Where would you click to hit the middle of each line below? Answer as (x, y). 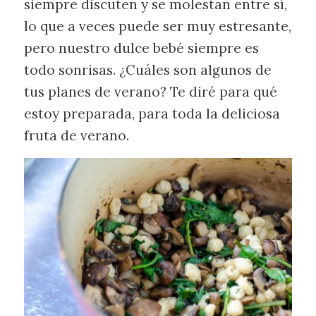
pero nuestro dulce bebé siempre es (141, 48)
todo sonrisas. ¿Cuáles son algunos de (147, 69)
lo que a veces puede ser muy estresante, (157, 26)
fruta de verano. (76, 135)
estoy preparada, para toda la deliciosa (152, 113)
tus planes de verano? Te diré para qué (150, 91)
